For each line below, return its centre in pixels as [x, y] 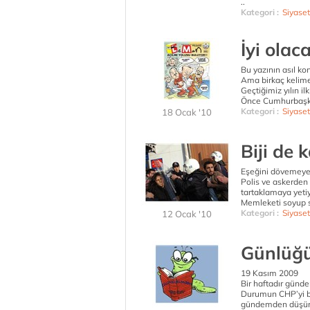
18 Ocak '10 [187, 112]
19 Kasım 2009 [270, 273]
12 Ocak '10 [187, 214]
